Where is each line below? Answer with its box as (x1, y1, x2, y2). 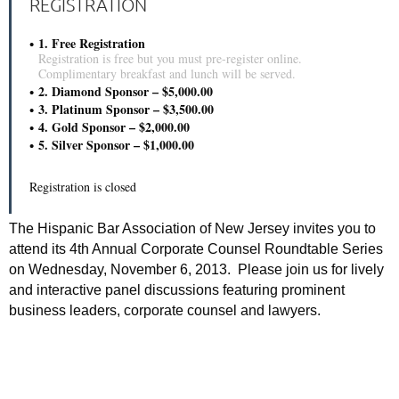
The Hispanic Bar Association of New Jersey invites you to (9, 220, 376, 236)
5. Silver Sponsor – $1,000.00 (38, 134, 194, 154)
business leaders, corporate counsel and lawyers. (9, 302, 324, 318)
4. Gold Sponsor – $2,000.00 (38, 117, 190, 136)
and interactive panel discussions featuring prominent (9, 281, 345, 297)
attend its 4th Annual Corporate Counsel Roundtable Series (9, 240, 383, 256)
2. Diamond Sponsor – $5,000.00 (38, 81, 213, 101)
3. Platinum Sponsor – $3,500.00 (38, 99, 214, 118)
